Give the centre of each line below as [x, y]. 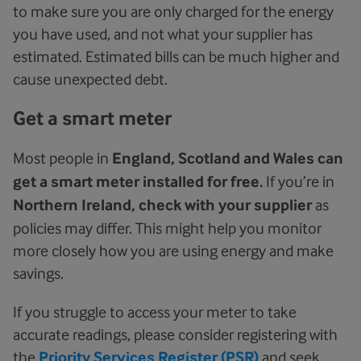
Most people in [62, 158]
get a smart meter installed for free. [138, 182]
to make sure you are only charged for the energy [173, 11]
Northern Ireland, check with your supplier [162, 205]
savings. [38, 273]
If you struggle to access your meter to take [155, 312]
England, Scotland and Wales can [228, 158]
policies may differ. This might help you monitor [167, 228]
